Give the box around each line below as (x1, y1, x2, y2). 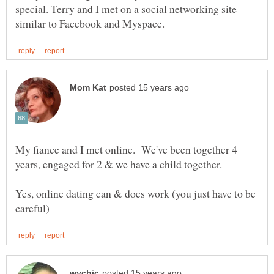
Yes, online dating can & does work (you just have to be (15, 186, 256, 201)
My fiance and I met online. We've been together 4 (15, 142, 237, 157)
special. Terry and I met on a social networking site (15, 1, 237, 17)
